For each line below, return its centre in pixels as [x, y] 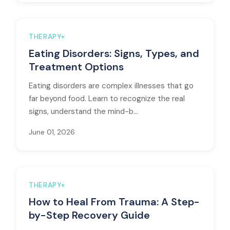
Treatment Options [76, 67]
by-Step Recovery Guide [89, 215]
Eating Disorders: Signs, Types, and [114, 53]
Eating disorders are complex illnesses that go [111, 86]
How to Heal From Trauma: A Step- [114, 202]
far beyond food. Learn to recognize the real [107, 99]
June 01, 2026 [52, 132]
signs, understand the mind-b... [83, 111]
